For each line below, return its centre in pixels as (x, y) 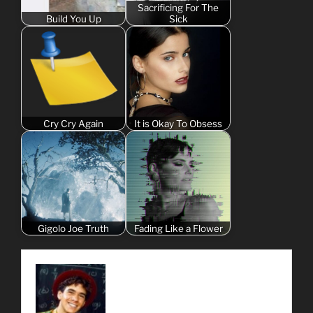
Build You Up (73, 19)
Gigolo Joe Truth (73, 228)
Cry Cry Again (73, 123)
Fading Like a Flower (178, 228)
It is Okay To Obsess (178, 123)
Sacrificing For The (178, 7)
